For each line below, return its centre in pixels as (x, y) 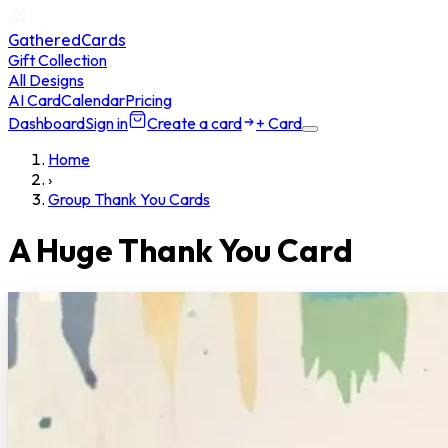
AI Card (34, 100)
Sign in (106, 123)
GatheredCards (67, 40)
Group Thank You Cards (129, 199)
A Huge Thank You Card (180, 250)
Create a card (194, 123)
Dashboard (46, 123)
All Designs (46, 80)
